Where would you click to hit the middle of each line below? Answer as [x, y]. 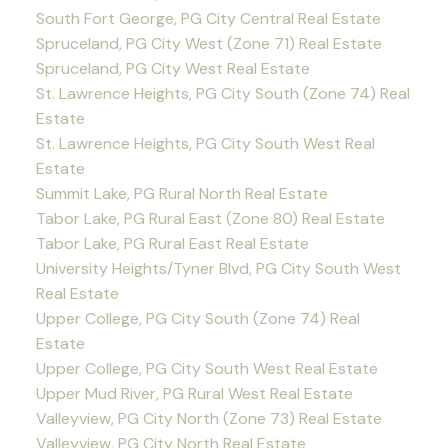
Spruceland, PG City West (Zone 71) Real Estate [208, 43]
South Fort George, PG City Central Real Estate [208, 18]
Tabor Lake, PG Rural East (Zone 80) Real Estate [210, 218]
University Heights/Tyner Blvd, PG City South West [218, 268]
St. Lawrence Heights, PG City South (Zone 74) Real [222, 93]
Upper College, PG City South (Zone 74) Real [197, 318]
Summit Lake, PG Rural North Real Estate [181, 193]
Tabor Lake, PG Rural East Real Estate [172, 243]
